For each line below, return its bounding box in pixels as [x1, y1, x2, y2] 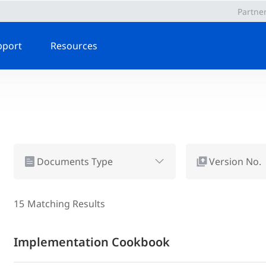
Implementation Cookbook [14, 234, 170, 250]
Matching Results [27, 197, 106, 210]
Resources [50, 39, 97, 52]
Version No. [209, 154, 262, 168]
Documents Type [37, 154, 113, 168]
